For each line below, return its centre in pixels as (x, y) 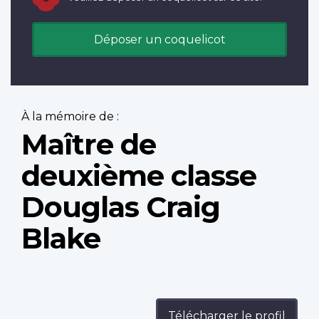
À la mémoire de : (70, 117)
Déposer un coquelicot (159, 40)
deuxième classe (139, 176)
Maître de (89, 145)
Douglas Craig (121, 207)
